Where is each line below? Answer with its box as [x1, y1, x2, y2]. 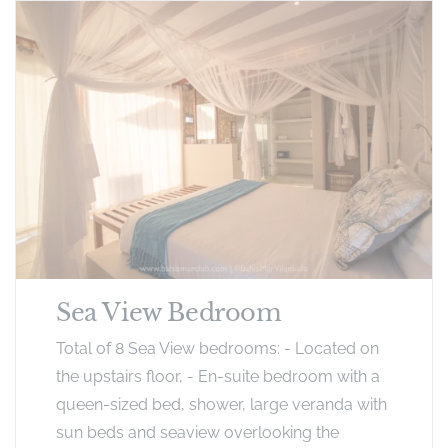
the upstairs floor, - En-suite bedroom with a [56, 366, 380, 386]
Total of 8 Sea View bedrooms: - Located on [56, 338, 379, 358]
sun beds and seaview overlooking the [56, 422, 339, 442]
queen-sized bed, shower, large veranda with [56, 394, 387, 414]
